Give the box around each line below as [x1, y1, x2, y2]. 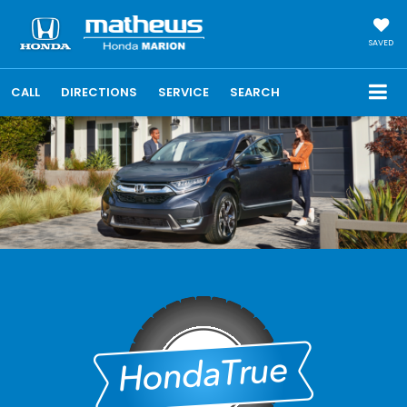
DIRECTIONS [61, 84, 137, 101]
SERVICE [158, 84, 209, 101]
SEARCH [230, 84, 280, 101]
